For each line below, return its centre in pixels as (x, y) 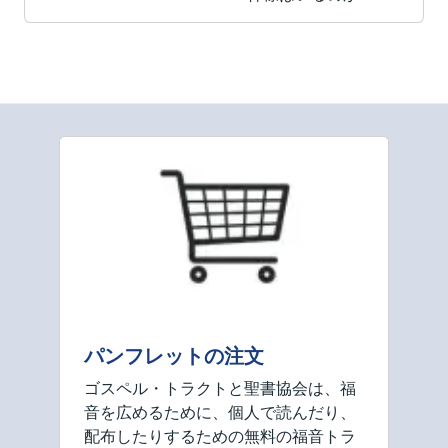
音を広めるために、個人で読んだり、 (220, 412)
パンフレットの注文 (174, 355)
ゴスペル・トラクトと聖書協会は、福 (220, 388)
